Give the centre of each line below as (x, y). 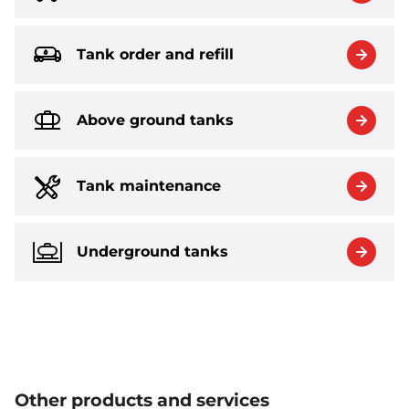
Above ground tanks (155, 121)
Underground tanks (152, 252)
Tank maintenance (149, 186)
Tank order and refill (155, 55)
